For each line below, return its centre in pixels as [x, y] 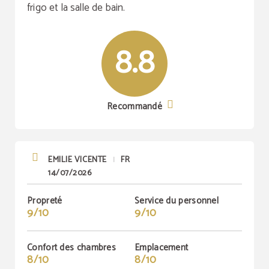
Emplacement [162, 248]
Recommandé [134, 107]
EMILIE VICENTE [77, 160]
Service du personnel [177, 201]
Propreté [45, 201]
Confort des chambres [71, 248]
